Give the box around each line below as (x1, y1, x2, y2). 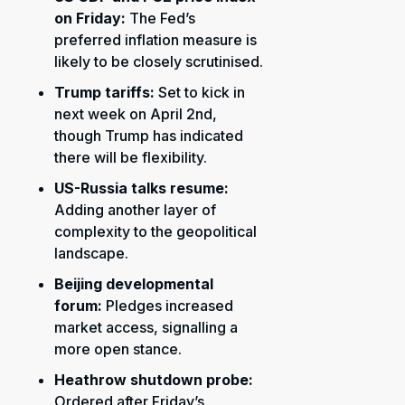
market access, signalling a (54, 318, 238, 336)
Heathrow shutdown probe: (54, 371, 253, 389)
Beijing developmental (54, 275, 213, 293)
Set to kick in (155, 83, 245, 101)
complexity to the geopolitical (54, 222, 257, 240)
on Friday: (54, 9, 126, 27)
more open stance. (54, 340, 182, 358)
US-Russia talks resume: (54, 179, 229, 197)
